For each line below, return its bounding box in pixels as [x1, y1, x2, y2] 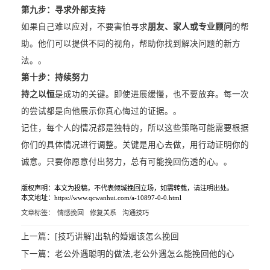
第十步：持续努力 [20, 73, 89, 83]
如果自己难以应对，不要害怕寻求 [20, 22, 148, 32]
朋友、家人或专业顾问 [147, 22, 232, 32]
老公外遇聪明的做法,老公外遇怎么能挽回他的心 [54, 249, 234, 259]
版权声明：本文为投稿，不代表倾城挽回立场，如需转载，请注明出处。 [20, 184, 233, 192]
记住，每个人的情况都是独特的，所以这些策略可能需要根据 [20, 124, 249, 133]
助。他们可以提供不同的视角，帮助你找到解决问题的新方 [20, 39, 240, 49]
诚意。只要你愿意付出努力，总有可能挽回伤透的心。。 [20, 157, 232, 167]
